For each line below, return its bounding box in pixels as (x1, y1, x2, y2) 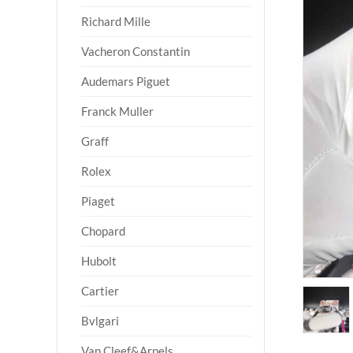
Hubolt (81, 254, 117, 268)
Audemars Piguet (81, 74, 170, 88)
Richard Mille (81, 14, 150, 28)
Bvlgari (81, 314, 119, 328)
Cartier (81, 284, 119, 298)
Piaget (81, 194, 115, 208)
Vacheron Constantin (81, 44, 190, 58)
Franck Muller (81, 104, 154, 118)
